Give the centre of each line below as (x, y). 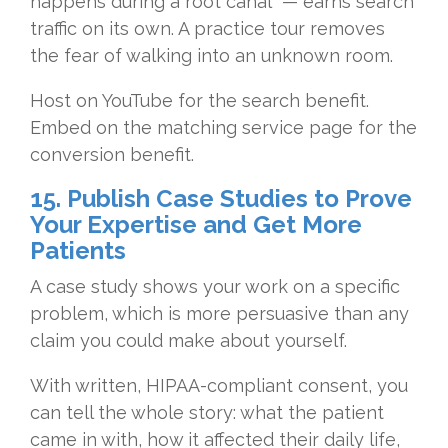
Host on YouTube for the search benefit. (199, 101)
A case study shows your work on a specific (215, 287)
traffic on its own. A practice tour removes (207, 29)
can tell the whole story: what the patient (207, 413)
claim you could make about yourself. (188, 341)
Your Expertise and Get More (196, 225)
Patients (78, 251)
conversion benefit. (112, 155)
